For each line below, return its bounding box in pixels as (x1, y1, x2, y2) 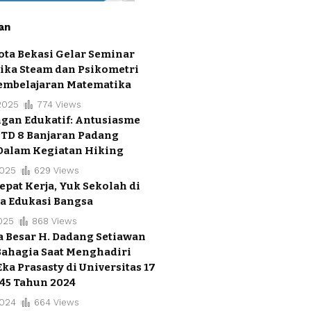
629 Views (33, 165, 79, 176)
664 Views (33, 296, 79, 308)
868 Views (31, 215, 77, 226)
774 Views (36, 99, 81, 110)
